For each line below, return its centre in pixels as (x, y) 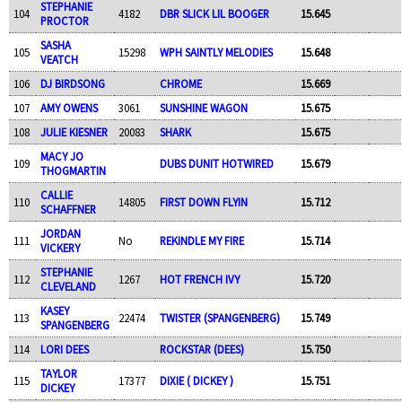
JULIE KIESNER (74, 131)
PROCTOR (64, 20)
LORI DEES (64, 349)
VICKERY (60, 247)
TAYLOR (58, 373)
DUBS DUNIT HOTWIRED (216, 163)
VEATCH (59, 59)
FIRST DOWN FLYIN (203, 201)
